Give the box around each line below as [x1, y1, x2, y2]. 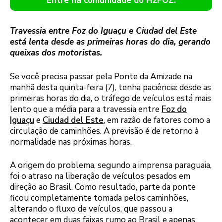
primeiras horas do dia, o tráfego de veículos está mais [10, 92, 211, 104]
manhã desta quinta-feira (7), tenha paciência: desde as [10, 81, 211, 93]
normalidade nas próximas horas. [10, 136, 132, 148]
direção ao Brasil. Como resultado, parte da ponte [10, 181, 196, 193]
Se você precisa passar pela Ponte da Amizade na [10, 70, 192, 82]
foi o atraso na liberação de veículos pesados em [10, 170, 190, 182]
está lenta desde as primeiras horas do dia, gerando [10, 36, 211, 48]
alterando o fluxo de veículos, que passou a [10, 203, 172, 215]
